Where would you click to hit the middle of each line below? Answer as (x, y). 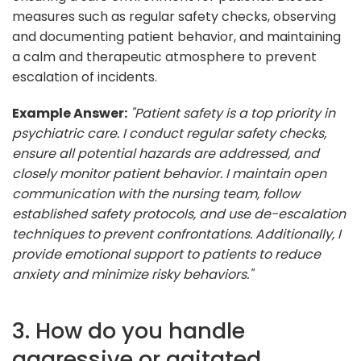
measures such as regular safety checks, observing (174, 16)
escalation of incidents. (85, 77)
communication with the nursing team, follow (156, 193)
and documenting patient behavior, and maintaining (176, 36)
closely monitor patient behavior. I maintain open (169, 173)
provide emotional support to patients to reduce (166, 254)
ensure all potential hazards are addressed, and (166, 153)
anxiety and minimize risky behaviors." (133, 274)
